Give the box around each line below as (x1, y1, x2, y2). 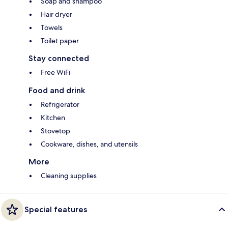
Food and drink (28, 85, 85, 96)
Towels (41, 23, 63, 33)
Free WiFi (41, 68, 70, 77)
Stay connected (28, 53, 89, 64)
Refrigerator (41, 100, 79, 109)
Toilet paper (41, 36, 79, 46)
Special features (24, 205, 87, 215)
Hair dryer (41, 10, 72, 19)
